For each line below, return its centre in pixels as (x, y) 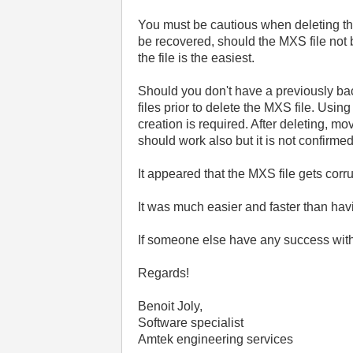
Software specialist (191, 323)
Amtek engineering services (216, 339)
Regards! (164, 273)
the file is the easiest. (197, 58)
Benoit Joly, (171, 306)
